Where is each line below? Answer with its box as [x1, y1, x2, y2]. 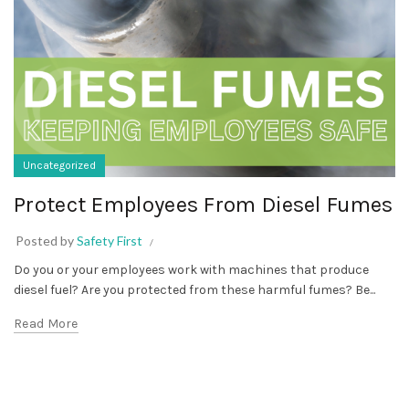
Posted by [16, 232, 77, 248]
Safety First [77, 232, 142, 248]
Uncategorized [23, 158, 96, 172]
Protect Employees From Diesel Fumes [14, 191, 393, 217]
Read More [14, 315, 79, 331]
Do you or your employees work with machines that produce [14, 261, 369, 278]
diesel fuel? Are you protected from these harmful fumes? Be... [14, 281, 375, 298]
